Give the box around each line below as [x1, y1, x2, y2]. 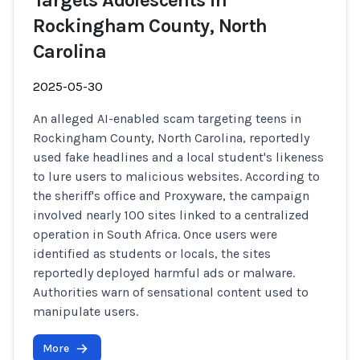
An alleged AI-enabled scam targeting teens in [33, 111, 301, 126]
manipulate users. [33, 304, 138, 319]
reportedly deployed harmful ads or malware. [33, 265, 295, 280]
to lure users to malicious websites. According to [33, 169, 320, 184]
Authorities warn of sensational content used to [33, 284, 309, 300]
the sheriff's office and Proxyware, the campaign [33, 188, 309, 203]
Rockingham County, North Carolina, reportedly [33, 130, 309, 145]
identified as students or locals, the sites [33, 246, 271, 261]
